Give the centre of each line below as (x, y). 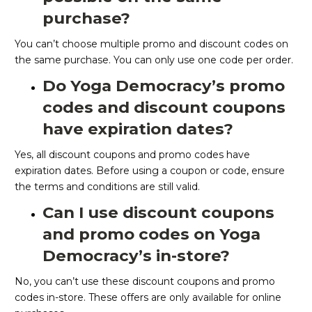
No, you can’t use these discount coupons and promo (145, 282)
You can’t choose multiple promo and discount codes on (151, 44)
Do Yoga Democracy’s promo (164, 86)
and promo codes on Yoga (151, 234)
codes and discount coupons (164, 108)
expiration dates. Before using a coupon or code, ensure (150, 171)
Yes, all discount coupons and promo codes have (132, 155)
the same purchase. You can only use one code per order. (154, 60)
